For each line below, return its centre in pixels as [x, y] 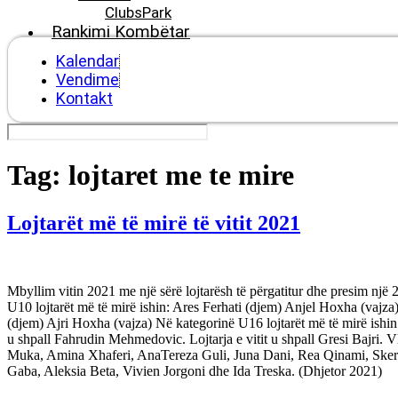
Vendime [88, 79]
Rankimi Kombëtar [121, 31]
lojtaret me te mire [181, 175]
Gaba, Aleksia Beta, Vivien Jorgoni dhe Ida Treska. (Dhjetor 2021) [195, 370]
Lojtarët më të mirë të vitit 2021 [154, 223]
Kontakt [84, 98]
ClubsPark [138, 12]
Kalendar [88, 60]
